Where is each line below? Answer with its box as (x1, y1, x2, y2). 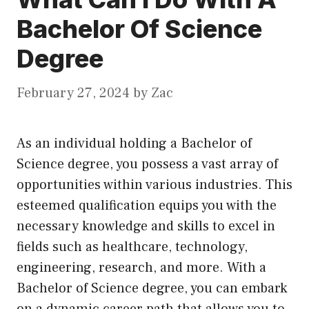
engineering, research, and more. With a (17, 259, 266, 277)
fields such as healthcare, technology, (17, 238, 248, 257)
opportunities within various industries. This (17, 176, 292, 195)
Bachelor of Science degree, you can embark (17, 279, 287, 298)
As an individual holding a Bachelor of (17, 134, 252, 153)
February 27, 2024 (17, 84, 130, 103)
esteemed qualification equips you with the (17, 197, 277, 215)
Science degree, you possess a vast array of (17, 155, 278, 174)
